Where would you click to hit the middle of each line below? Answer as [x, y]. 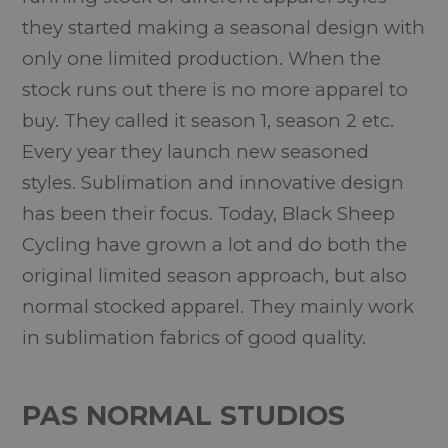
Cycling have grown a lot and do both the [215, 244]
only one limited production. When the [202, 58]
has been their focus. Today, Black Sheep [209, 213]
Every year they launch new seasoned [196, 151]
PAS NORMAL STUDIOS [184, 415]
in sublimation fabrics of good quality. [194, 337]
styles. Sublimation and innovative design [213, 182]
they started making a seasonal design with [224, 27]
